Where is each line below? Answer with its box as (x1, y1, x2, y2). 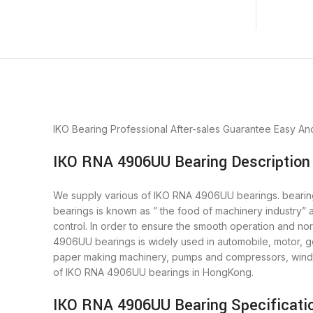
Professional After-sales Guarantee (110, 123, 271, 136)
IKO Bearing (53, 123, 108, 136)
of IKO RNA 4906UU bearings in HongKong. (53, 266, 254, 279)
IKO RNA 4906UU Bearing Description (53, 151, 310, 174)
